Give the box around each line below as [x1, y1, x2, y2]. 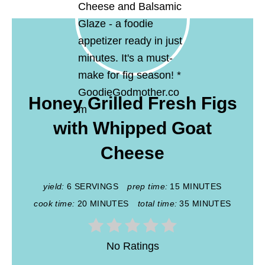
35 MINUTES [179, 199, 231, 209]
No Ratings [106, 240, 159, 253]
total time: [137, 199, 177, 209]
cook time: [34, 199, 75, 209]
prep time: [127, 182, 168, 192]
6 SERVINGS [66, 182, 119, 192]
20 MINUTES [77, 199, 129, 209]
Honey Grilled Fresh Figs [28, 93, 237, 114]
